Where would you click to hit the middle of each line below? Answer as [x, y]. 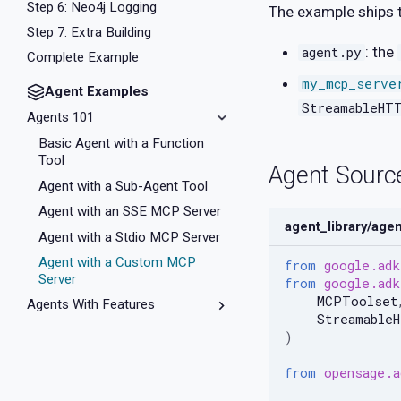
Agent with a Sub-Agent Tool [124, 186]
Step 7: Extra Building [90, 32]
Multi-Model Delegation [107, 331]
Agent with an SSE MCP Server [130, 212]
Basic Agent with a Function [122, 144]
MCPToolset [357, 301]
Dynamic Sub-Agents [101, 356]
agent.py [332, 52]
